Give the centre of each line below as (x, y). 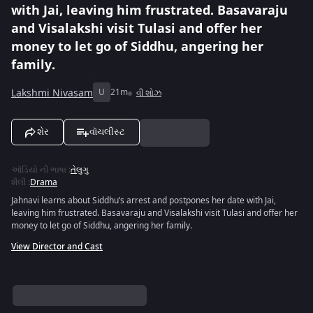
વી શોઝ (149, 93)
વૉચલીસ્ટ (107, 132)
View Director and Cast (57, 247)
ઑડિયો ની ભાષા (39, 170)
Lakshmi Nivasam (52, 93)
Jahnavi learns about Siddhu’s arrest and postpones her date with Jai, (144, 201)
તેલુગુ (80, 170)
